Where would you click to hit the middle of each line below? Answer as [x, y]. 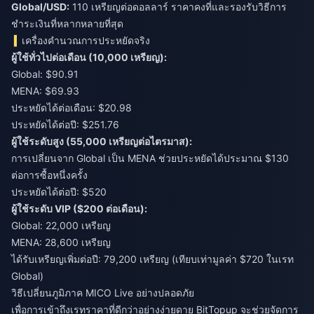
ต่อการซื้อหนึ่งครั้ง [49, 175]
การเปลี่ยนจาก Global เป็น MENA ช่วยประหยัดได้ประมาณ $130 [150, 158]
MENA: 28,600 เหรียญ [61, 242]
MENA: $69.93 [45, 91]
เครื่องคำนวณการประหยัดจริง [86, 40]
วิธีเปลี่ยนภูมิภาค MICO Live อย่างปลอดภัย [103, 293]
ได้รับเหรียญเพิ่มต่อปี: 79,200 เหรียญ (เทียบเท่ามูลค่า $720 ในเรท [152, 259]
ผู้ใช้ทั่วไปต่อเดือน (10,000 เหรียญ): [89, 57]
